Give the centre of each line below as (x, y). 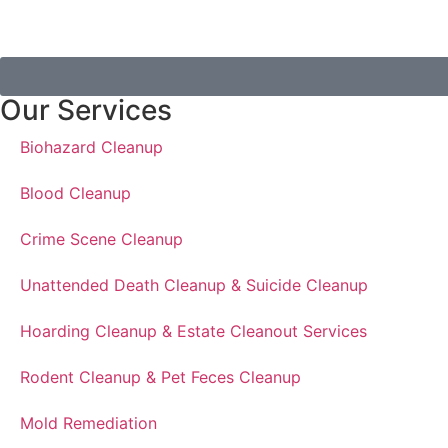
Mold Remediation (88, 422)
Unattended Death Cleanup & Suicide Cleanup (194, 284)
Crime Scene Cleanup (101, 238)
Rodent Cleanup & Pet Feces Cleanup (160, 376)
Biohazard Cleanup (91, 146)
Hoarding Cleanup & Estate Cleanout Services (193, 330)
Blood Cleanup (75, 192)
